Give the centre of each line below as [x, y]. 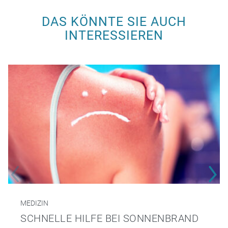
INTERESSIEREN [114, 35]
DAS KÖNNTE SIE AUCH [114, 21]
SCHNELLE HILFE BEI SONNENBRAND [109, 219]
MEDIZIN [34, 203]
